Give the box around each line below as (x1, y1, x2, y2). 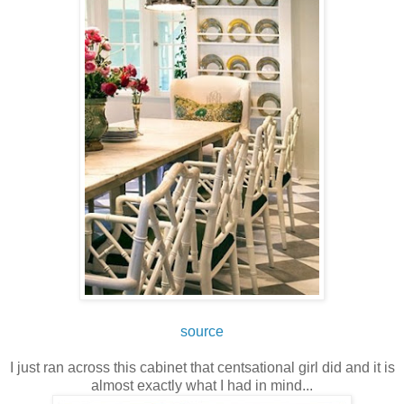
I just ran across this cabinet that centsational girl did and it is (9, 360, 395, 376)
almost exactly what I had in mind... (91, 378, 313, 394)
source (180, 324, 224, 340)
